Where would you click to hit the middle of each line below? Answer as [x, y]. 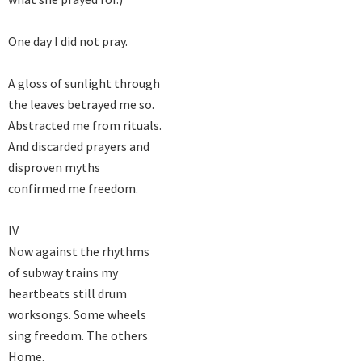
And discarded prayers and [79, 147]
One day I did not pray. [68, 42]
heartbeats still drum [67, 294]
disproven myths [54, 168]
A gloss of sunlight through [84, 84]
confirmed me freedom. [73, 189]
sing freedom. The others [78, 336]
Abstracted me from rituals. [85, 126]
